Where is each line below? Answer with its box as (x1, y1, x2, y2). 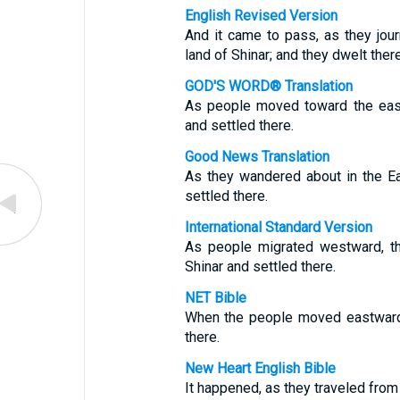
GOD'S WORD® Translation (184, 78, 353, 95)
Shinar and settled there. (184, 258, 336, 275)
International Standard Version (184, 219, 372, 236)
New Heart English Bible (184, 360, 336, 377)
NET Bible (184, 289, 246, 306)
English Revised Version (184, 7, 337, 24)
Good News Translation (184, 148, 329, 165)
